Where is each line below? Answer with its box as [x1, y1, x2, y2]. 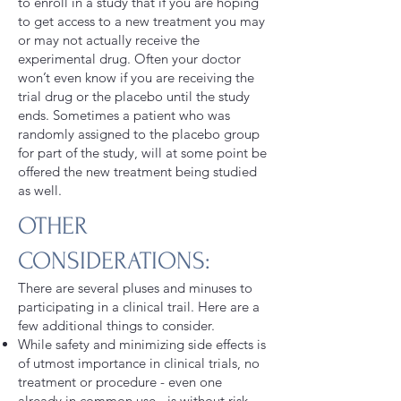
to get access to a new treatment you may [18, 13, 265, 30]
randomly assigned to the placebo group [18, 125, 260, 142]
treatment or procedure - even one [18, 373, 222, 390]
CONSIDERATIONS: [18, 247, 210, 275]
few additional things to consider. [18, 317, 215, 334]
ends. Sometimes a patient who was [18, 107, 230, 124]
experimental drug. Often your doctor [18, 50, 241, 67]
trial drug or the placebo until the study [18, 88, 250, 105]
